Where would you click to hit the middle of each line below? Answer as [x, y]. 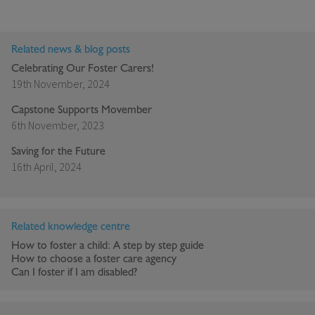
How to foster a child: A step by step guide [108, 246]
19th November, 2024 [60, 84]
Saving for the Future [58, 152]
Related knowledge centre [71, 227]
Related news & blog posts [71, 50]
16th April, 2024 [46, 167]
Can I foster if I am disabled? [74, 272]
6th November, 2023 [58, 126]
